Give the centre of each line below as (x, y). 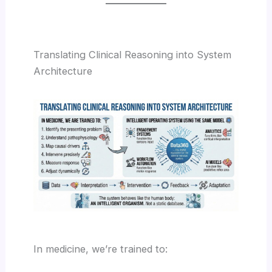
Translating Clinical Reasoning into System (133, 54)
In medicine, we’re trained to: (101, 249)
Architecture (63, 71)
